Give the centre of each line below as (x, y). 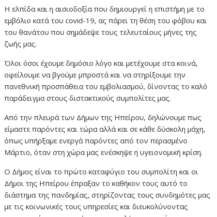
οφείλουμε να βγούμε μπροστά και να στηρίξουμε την (95, 75)
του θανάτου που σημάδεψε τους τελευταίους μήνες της (101, 32)
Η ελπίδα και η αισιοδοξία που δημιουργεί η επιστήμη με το (105, 9)
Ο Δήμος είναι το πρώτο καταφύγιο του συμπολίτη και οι (101, 172)
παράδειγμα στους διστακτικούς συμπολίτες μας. (88, 98)
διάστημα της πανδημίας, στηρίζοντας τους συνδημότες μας (108, 195)
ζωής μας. (21, 44)
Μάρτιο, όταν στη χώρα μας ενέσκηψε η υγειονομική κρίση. (104, 152)
